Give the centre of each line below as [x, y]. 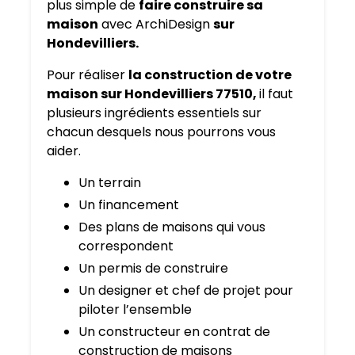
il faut [276, 94]
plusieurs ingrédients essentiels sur [154, 113]
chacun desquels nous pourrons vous [161, 132]
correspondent [126, 246]
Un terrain [110, 183]
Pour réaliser [88, 75]
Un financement [129, 205]
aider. [64, 151]
